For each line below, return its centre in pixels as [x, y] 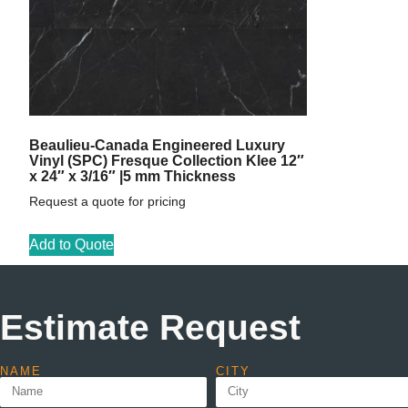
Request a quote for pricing [107, 202]
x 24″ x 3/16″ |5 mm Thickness [133, 176]
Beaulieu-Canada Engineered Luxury [157, 145]
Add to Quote [71, 244]
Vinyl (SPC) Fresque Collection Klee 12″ [167, 161]
